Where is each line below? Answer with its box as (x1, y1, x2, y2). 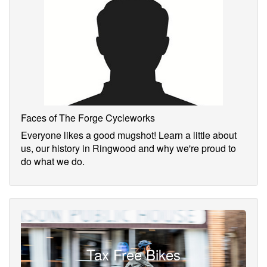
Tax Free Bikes (86, 244, 181, 265)
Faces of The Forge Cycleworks (21, 111, 155, 125)
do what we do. (21, 154, 85, 169)
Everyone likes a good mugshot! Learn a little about (21, 128, 237, 142)
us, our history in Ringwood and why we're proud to (21, 141, 236, 156)
